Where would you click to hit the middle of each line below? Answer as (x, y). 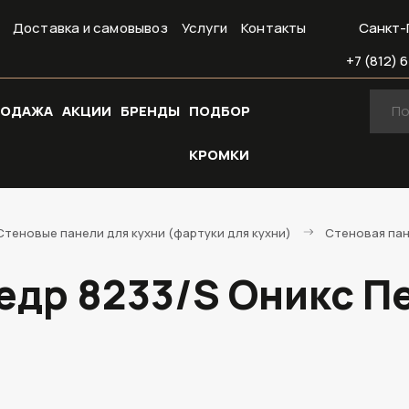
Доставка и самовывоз (90, 28)
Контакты (274, 28)
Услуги (204, 28)
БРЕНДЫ (150, 111)
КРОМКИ (219, 155)
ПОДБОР (220, 111)
